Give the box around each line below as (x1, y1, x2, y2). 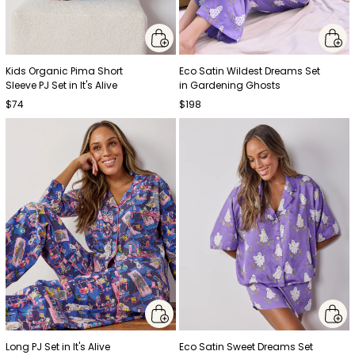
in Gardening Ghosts (179, 78, 281, 92)
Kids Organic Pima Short (6, 63, 124, 78)
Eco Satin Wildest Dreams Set (179, 63, 321, 78)
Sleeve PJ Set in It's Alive (6, 78, 118, 92)
